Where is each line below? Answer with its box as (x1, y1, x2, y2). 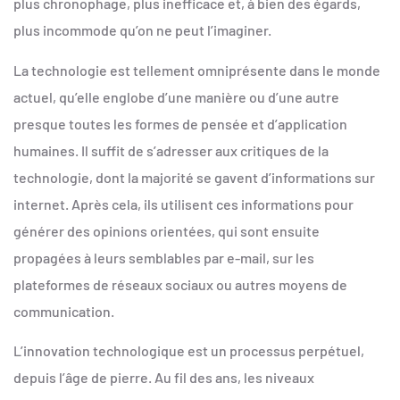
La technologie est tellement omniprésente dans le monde (13, 61, 380, 79)
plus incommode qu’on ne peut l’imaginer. (13, 21, 271, 39)
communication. (13, 302, 114, 320)
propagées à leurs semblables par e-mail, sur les (13, 248, 314, 266)
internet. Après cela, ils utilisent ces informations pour (13, 195, 354, 212)
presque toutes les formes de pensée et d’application (13, 114, 347, 132)
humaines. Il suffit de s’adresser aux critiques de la (13, 141, 329, 159)
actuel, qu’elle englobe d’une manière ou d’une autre (13, 87, 339, 105)
